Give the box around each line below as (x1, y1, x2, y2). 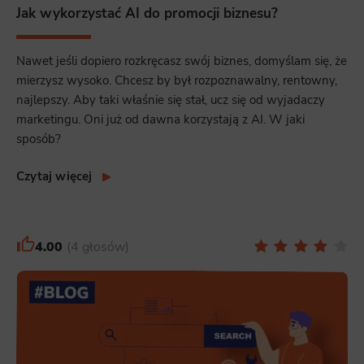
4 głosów (70, 238, 125, 257)
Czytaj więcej (16, 168, 93, 185)
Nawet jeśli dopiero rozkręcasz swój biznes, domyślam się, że (16, 53, 347, 70)
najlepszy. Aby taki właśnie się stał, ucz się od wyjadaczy (16, 92, 325, 109)
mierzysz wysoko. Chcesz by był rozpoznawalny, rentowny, (16, 72, 337, 89)
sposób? (16, 131, 61, 148)
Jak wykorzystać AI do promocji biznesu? (16, 3, 278, 23)
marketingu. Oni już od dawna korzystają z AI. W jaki (16, 111, 305, 128)
